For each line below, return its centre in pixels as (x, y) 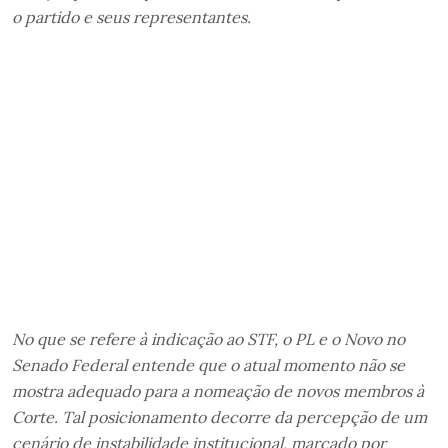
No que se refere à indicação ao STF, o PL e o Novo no (208, 338)
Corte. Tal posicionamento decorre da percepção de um (219, 416)
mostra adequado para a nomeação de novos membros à (218, 390)
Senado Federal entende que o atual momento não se (208, 364)
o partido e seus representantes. (131, 16)
